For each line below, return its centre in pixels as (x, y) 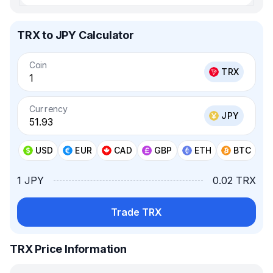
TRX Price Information (68, 249)
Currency (48, 109)
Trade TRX (136, 212)
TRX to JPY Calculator (76, 35)
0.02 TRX (234, 180)
